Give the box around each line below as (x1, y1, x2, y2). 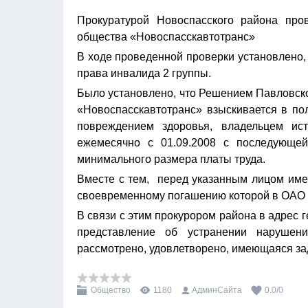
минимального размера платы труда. (77, 153, 265, 165)
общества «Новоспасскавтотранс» (77, 31, 255, 43)
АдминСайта (192, 285, 242, 295)
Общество (91, 285, 131, 295)
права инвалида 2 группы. (77, 67, 211, 79)
